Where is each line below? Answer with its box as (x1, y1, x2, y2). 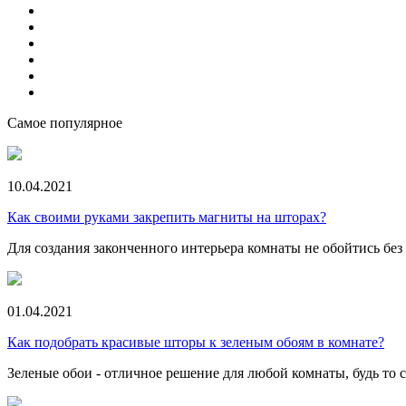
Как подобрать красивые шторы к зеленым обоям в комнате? (7, 334, 384, 350)
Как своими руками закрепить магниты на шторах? (7, 209, 326, 225)
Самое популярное (7, 115, 122, 130)
